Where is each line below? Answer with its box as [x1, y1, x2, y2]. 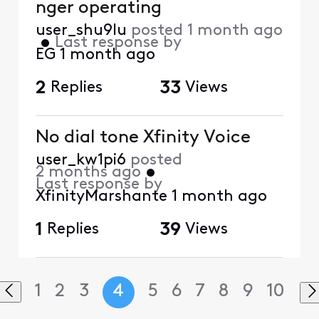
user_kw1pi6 [35, 152, 126, 169]
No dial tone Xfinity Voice [35, 129, 251, 147]
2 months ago [35, 164, 141, 182]
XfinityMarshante [35, 189, 167, 206]
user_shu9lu [35, 23, 127, 40]
